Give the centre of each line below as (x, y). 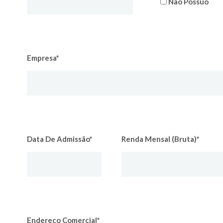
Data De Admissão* (60, 139)
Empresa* (43, 58)
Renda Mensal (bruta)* (161, 139)
